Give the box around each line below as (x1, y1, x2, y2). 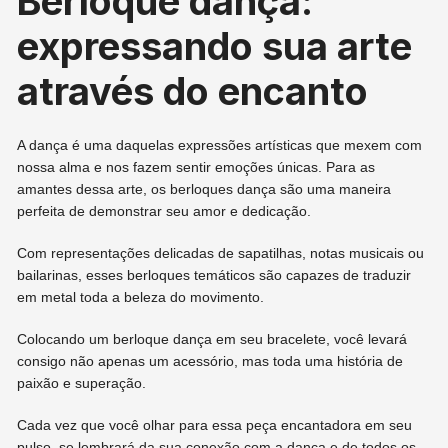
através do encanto (17, 68, 369, 115)
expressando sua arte (17, 23, 413, 70)
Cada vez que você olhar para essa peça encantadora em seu (17, 417, 413, 434)
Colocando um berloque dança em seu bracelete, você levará (17, 331, 408, 348)
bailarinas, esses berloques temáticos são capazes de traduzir (17, 267, 412, 284)
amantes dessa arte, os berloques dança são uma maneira (17, 181, 392, 198)
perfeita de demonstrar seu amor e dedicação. (17, 203, 312, 220)
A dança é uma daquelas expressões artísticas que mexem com (17, 137, 423, 154)
